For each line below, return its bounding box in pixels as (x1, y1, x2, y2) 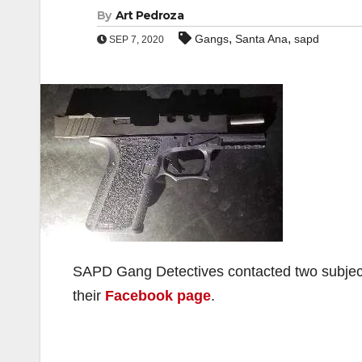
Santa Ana (235, 32, 288, 45)
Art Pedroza (115, 8, 183, 23)
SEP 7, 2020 (107, 34, 164, 45)
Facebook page (105, 288, 211, 304)
